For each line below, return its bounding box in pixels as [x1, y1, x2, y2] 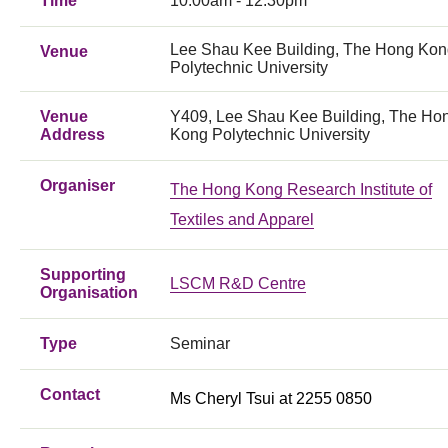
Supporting [40, 265, 126, 283]
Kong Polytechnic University [170, 125, 370, 143]
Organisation [40, 283, 138, 301]
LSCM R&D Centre [170, 274, 306, 292]
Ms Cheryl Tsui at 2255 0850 [170, 389, 372, 407]
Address [40, 125, 105, 143]
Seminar [170, 334, 230, 352]
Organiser [40, 176, 115, 194]
